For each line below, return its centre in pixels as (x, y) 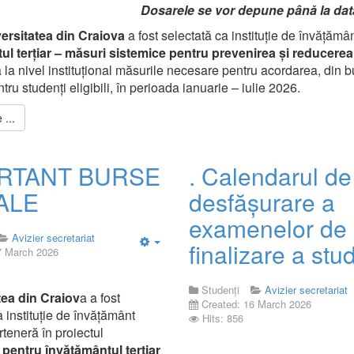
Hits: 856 (222, 318)
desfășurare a (262, 202)
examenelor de (267, 228)
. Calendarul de (270, 176)
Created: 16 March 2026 (256, 304)
